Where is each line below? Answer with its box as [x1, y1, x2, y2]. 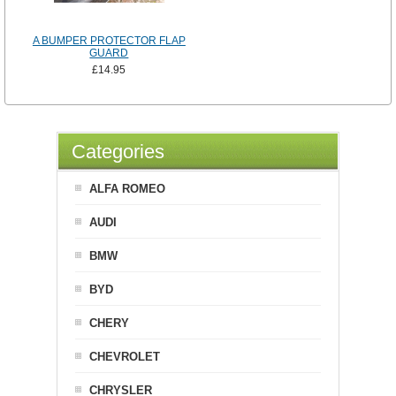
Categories [72, 140, 164, 163]
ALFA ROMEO [89, 181, 165, 195]
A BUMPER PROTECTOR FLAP [32, 34, 186, 47]
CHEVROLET [89, 349, 160, 363]
